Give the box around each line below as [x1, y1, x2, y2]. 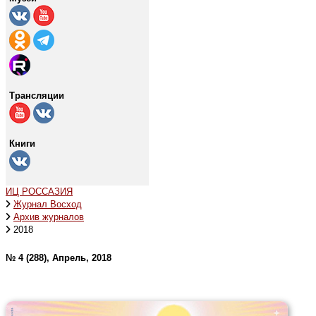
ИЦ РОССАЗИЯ [6, 186, 73, 197]
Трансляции [9, 90, 64, 101]
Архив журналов [13, 211, 84, 222]
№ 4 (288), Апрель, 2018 [6, 252, 111, 263]
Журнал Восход [13, 198, 82, 209]
